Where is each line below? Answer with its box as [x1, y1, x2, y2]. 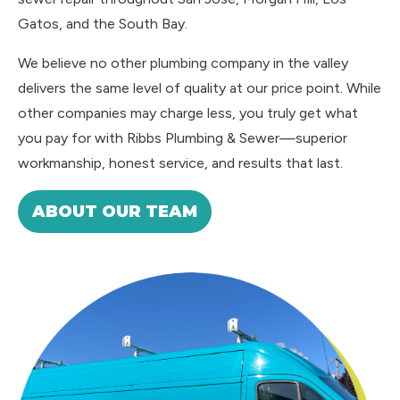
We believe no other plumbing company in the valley [18, 54, 348, 71]
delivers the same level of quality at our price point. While [18, 79, 381, 96]
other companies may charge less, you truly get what [18, 104, 358, 121]
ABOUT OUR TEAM [32, 202, 197, 221]
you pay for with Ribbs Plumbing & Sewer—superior [18, 129, 347, 146]
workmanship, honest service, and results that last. [18, 154, 343, 171]
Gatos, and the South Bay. [18, 15, 187, 32]
